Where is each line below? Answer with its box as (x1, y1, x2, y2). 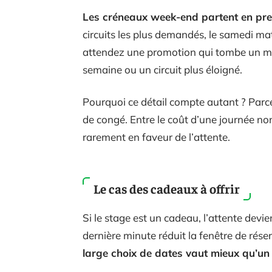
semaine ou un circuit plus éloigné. (83, 63, 242, 76)
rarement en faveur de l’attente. (83, 131, 230, 144)
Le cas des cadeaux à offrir (93, 180, 240, 197)
